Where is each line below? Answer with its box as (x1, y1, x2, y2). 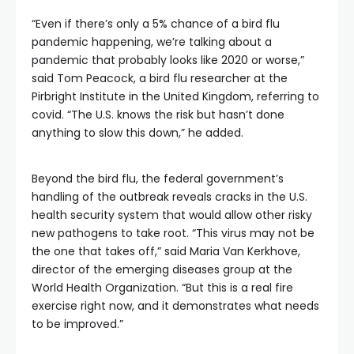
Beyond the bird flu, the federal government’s (32, 171, 284, 186)
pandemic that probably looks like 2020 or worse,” (32, 52, 304, 68)
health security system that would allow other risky (32, 207, 312, 223)
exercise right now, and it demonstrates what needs (32, 298, 319, 314)
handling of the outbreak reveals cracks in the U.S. (32, 189, 307, 205)
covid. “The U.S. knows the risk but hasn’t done (32, 107, 284, 122)
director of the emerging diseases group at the (32, 262, 292, 277)
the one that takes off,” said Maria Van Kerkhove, (32, 243, 300, 259)
